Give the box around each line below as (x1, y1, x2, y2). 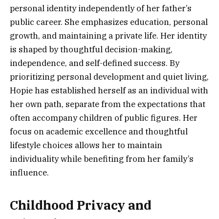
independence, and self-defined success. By (10, 57, 179, 68)
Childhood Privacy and (10, 197, 152, 214)
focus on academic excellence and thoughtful (10, 126, 188, 137)
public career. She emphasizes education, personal (10, 16, 208, 27)
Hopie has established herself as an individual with (10, 85, 208, 96)
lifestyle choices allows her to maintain (10, 139, 162, 151)
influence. (10, 167, 49, 178)
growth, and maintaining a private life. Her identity (10, 30, 207, 41)
